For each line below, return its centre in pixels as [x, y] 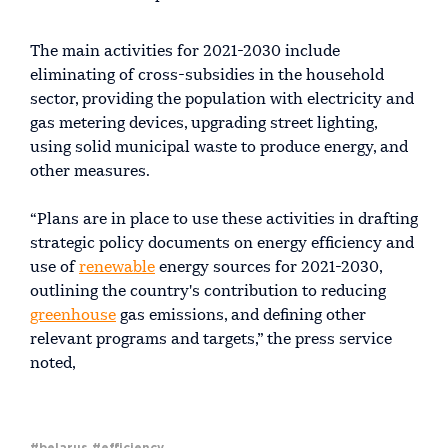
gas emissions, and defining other [241, 315]
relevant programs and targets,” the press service [211, 339]
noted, [53, 363]
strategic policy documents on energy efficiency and [222, 243]
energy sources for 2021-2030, [268, 267]
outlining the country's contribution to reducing [208, 291]
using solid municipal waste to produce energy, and [219, 147]
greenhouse [73, 315]
